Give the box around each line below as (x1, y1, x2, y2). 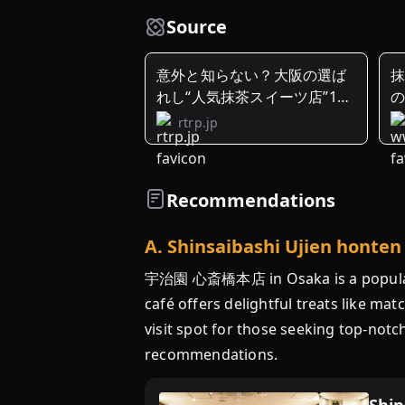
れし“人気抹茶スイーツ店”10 (156, 87, 345, 107)
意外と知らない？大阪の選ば (156, 65, 347, 85)
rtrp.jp (178, 113, 219, 131)
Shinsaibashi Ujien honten (167, 234, 401, 259)
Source (166, 14, 227, 39)
